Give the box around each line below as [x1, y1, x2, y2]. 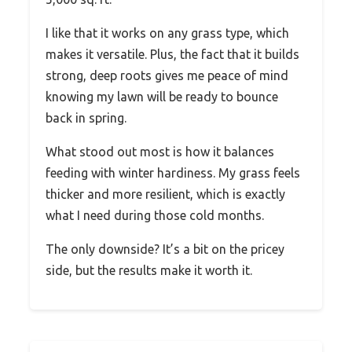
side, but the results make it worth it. [46, 262, 252, 277]
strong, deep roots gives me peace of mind [46, 68, 288, 82]
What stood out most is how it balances [46, 144, 274, 159]
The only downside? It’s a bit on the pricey [46, 241, 284, 256]
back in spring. [46, 110, 126, 125]
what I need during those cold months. [46, 207, 264, 222]
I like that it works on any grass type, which [46, 25, 289, 40]
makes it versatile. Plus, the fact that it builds [46, 46, 299, 61]
